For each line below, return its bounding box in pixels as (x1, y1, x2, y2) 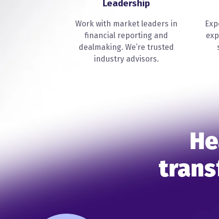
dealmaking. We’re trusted (78, 43, 174, 52)
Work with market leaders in (75, 19, 177, 29)
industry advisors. (93, 54, 159, 64)
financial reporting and (84, 31, 168, 41)
